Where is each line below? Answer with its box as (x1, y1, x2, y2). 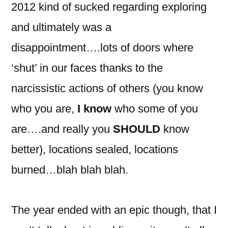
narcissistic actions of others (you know (11, 81, 203, 95)
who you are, (11, 102, 77, 115)
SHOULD (113, 122, 160, 135)
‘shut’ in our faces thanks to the (11, 61, 163, 74)
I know (77, 102, 111, 115)
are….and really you (11, 122, 113, 135)
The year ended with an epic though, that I (11, 203, 217, 216)
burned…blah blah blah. (11, 163, 128, 176)
